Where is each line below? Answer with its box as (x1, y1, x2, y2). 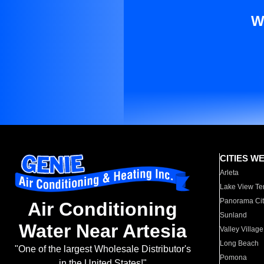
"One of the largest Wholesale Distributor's (14, 244, 191, 255)
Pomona (220, 253, 247, 262)
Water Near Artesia (18, 220, 187, 242)
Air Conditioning (28, 199, 177, 220)
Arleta (220, 169, 239, 177)
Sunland (220, 211, 247, 219)
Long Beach (220, 239, 259, 247)
